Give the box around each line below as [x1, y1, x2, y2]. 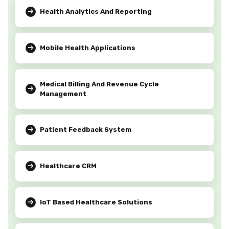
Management [39, 89, 86, 98]
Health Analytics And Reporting [40, 8, 152, 16]
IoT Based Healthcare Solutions [40, 198, 152, 207]
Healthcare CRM [40, 162, 97, 170]
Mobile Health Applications [40, 44, 135, 52]
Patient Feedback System [40, 126, 131, 134]
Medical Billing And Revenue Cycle [39, 80, 159, 88]
